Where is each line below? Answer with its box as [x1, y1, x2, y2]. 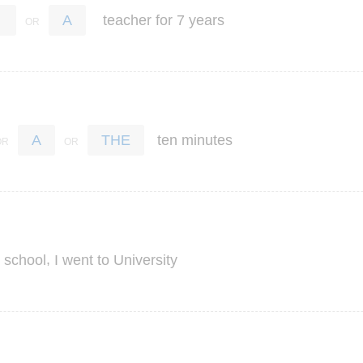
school [4, 251, 46, 268]
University [113, 251, 177, 268]
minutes [181, 131, 233, 148]
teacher [103, 11, 152, 28]
